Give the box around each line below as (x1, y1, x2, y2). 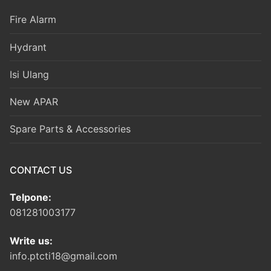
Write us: (10, 235, 53, 247)
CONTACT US (10, 163, 72, 176)
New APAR (10, 95, 58, 108)
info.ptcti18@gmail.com (10, 250, 117, 263)
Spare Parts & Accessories (10, 123, 131, 135)
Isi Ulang (10, 68, 49, 80)
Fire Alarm (10, 13, 56, 26)
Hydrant (10, 41, 47, 53)
